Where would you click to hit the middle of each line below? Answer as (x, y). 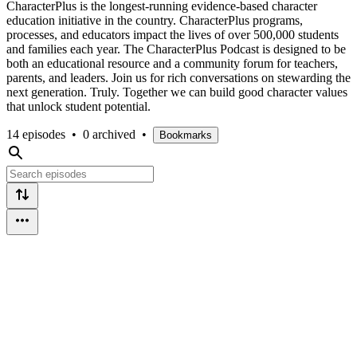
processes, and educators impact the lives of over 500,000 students (173, 34)
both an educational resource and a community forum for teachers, (172, 63)
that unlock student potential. (78, 106)
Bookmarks (186, 135)
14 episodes (36, 134)
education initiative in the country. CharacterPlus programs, (155, 20)
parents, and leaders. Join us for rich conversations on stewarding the (178, 77)
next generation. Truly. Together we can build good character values (177, 92)
